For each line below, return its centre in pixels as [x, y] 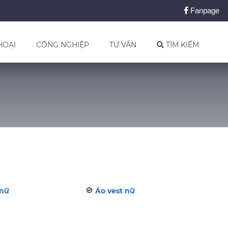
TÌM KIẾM [181, 45]
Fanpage [204, 10]
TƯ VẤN [123, 45]
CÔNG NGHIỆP [63, 45]
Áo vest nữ [115, 191]
